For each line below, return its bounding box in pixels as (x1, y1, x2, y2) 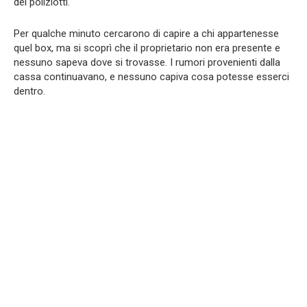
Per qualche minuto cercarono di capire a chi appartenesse (14, 27, 279, 40)
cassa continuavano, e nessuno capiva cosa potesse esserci (14, 71, 289, 83)
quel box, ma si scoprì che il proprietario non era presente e (14, 42, 280, 54)
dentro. (14, 85, 45, 97)
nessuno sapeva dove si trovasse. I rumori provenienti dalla (14, 56, 280, 69)
